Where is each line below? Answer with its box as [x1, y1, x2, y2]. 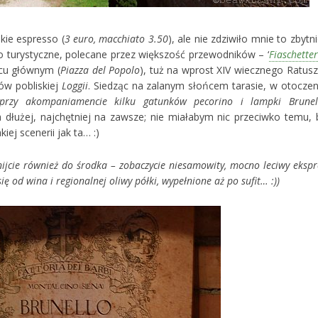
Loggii [62, 79, 89, 93]
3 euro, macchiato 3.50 [64, 32, 168, 46]
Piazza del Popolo [60, 63, 141, 77]
